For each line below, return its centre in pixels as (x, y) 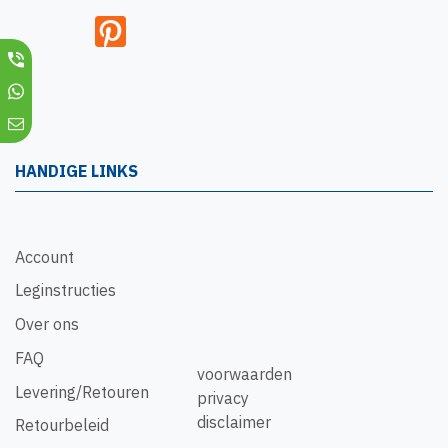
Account (44, 257)
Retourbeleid (62, 425)
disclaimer (234, 422)
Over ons (47, 324)
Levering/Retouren (82, 391)
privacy (223, 398)
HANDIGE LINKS (76, 171)
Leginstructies (65, 290)
